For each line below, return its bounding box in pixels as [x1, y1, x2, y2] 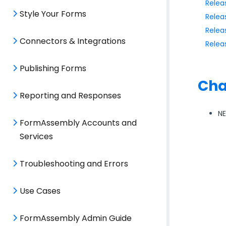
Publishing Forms [20, 63, 86, 74]
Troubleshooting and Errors [20, 158, 128, 169]
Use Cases [20, 185, 61, 197]
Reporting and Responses [20, 90, 121, 101]
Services [20, 131, 53, 142]
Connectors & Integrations [20, 35, 126, 47]
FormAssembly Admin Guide [20, 212, 132, 224]
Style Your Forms [20, 8, 86, 20]
